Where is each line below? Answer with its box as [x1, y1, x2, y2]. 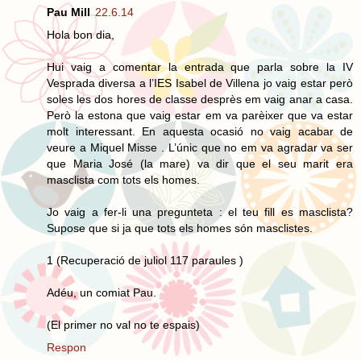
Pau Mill [47, 5, 90, 19]
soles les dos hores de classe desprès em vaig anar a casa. [47, 92, 353, 106]
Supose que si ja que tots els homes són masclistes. [47, 221, 313, 234]
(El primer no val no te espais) [47, 317, 200, 331]
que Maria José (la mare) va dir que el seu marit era [47, 156, 353, 170]
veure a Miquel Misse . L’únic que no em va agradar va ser [47, 140, 353, 154]
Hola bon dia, [47, 27, 114, 41]
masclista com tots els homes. [47, 172, 200, 186]
